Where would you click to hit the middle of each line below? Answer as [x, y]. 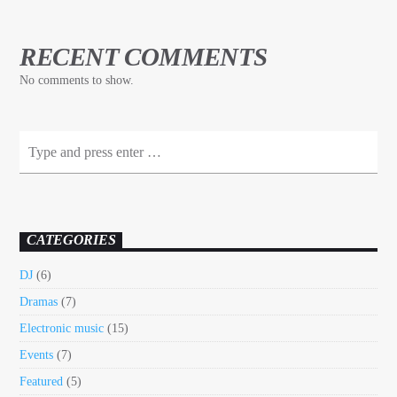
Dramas [39, 302]
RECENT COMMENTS [144, 57]
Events [37, 355]
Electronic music [62, 329]
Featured [42, 382]
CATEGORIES [71, 240]
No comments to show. [77, 81]
